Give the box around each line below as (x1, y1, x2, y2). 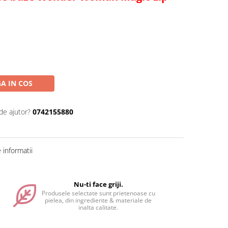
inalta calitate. (78, 203, 119, 212)
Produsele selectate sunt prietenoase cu (41, 189, 155, 197)
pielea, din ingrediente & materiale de (45, 196, 152, 205)
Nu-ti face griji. (73, 180, 123, 189)
